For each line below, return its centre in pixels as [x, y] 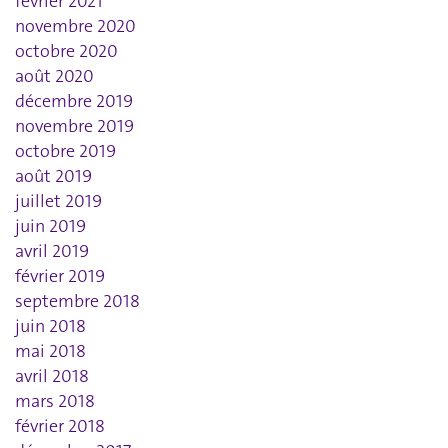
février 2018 [60, 426]
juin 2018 [50, 326]
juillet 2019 [58, 201]
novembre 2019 [74, 126]
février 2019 [60, 276]
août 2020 [54, 76]
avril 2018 [52, 376]
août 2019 [53, 176]
